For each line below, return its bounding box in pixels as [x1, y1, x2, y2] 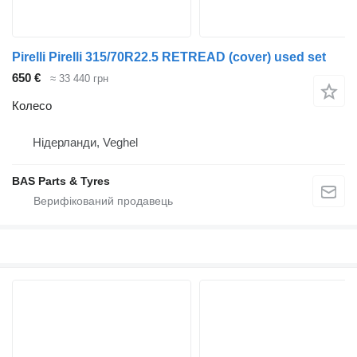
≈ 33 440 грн [50, 73, 108, 85]
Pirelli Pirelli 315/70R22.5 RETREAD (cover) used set [12, 50, 326, 65]
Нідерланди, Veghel [33, 135, 138, 149]
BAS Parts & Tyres [12, 174, 110, 187]
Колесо [12, 98, 52, 112]
